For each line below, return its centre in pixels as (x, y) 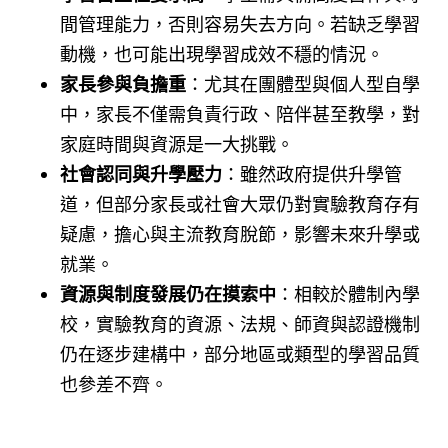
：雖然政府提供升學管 (312, 173)
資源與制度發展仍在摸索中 (168, 293)
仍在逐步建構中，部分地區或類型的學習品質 (240, 353)
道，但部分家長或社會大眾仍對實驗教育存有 (240, 203)
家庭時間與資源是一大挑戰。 (177, 143)
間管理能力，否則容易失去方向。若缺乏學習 (240, 23)
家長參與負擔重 (123, 83)
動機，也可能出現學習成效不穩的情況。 (222, 53)
